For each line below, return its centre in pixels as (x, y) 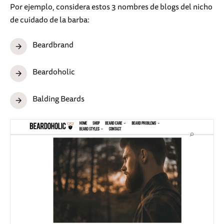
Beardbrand (53, 44)
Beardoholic (54, 71)
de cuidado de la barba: (50, 19)
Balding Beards (58, 98)
